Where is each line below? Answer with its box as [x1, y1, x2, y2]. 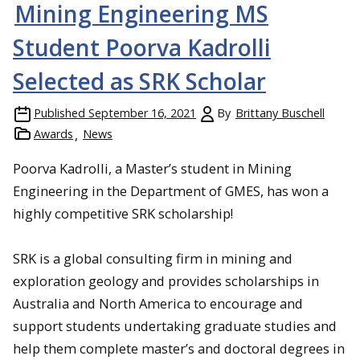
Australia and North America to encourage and [13, 294, 303, 313]
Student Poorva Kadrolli [13, 32, 271, 63]
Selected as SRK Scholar [13, 66, 266, 97]
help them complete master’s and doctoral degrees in [13, 339, 345, 358]
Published [34, 105, 85, 121]
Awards [34, 126, 73, 142]
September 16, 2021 [88, 105, 196, 121]
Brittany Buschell [235, 105, 325, 121]
